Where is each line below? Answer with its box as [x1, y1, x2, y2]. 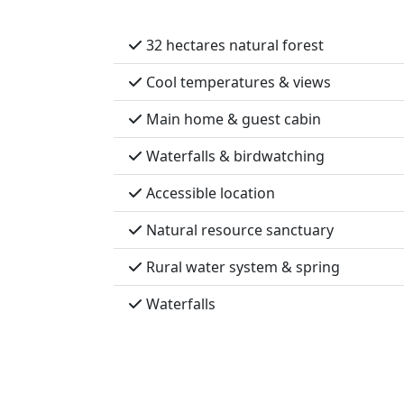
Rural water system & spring [142, 257, 340, 277]
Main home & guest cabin [142, 109, 321, 129]
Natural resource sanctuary [142, 220, 334, 240]
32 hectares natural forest [142, 35, 324, 55]
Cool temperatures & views [142, 72, 331, 92]
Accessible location [142, 183, 275, 203]
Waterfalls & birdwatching [142, 146, 325, 166]
